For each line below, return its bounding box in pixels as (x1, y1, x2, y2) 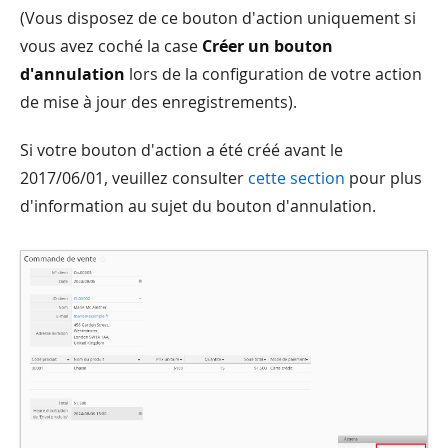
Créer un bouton (202, 34, 333, 57)
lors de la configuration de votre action (125, 62, 422, 85)
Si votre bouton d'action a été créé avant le (20, 138, 343, 161)
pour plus (345, 166, 422, 189)
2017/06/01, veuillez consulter (20, 166, 248, 189)
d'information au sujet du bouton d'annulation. (20, 194, 376, 217)
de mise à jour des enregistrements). (20, 90, 297, 113)
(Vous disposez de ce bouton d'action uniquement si (20, 6, 416, 29)
